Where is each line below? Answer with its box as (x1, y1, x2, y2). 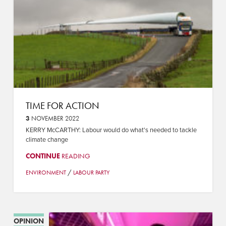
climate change (25, 135, 68, 144)
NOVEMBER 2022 (29, 114, 79, 123)
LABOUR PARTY (73, 168, 109, 176)
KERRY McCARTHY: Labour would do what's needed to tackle (25, 126, 197, 134)
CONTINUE (25, 151, 60, 160)
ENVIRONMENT (25, 168, 66, 176)
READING (60, 151, 90, 160)
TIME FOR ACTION (25, 99, 99, 112)
